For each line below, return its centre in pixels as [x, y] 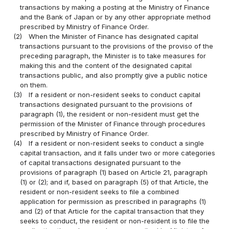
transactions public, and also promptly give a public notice [114, 75]
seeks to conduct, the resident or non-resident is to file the [115, 221]
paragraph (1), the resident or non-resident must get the [110, 114]
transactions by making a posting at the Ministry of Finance [115, 7]
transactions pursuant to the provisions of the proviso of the [117, 46]
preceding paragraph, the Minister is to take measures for [113, 56]
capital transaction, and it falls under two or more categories [118, 153]
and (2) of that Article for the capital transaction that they [112, 211]
